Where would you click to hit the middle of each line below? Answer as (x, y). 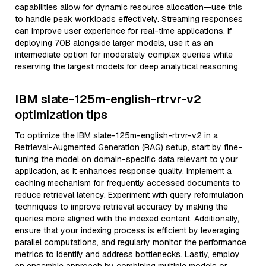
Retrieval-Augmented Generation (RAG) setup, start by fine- (129, 147)
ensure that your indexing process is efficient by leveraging (127, 230)
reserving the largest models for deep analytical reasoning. (127, 66)
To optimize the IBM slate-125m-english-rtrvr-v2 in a (116, 135)
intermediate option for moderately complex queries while (124, 55)
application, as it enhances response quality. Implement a (123, 171)
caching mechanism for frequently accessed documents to (128, 183)
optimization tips (61, 115)
